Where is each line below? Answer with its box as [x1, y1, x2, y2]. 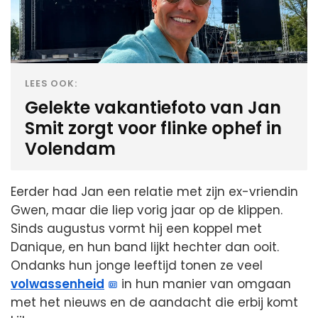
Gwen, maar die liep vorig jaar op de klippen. [11, 201, 283, 219]
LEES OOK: [25, 77, 78, 89]
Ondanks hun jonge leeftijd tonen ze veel [11, 256, 263, 274]
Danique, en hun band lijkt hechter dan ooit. [11, 238, 279, 256]
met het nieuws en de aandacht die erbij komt [11, 293, 298, 311]
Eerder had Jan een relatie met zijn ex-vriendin [11, 182, 298, 200]
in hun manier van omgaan [118, 275, 292, 292]
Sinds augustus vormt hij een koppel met [11, 219, 262, 237]
